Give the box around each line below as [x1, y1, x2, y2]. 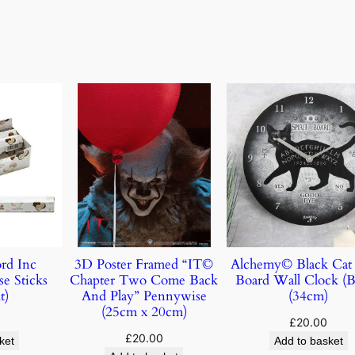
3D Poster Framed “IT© [74, 254, 214, 273]
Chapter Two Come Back [70, 270, 219, 289]
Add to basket [273, 334, 343, 347]
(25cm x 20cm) [101, 302, 187, 321]
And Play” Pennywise [81, 286, 207, 305]
